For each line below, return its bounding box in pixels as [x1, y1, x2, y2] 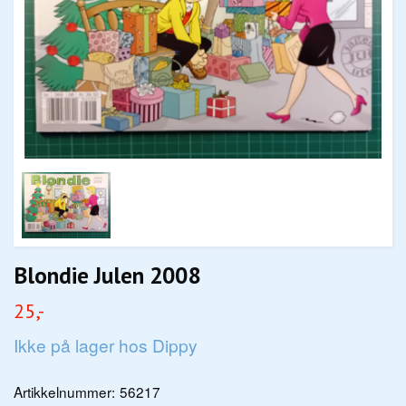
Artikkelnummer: [14, 382, 115, 402]
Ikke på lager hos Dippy [14, 333, 198, 358]
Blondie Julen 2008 [14, 260, 200, 291]
